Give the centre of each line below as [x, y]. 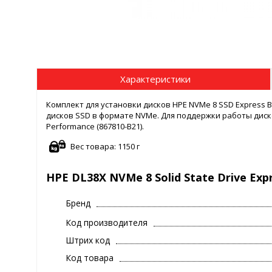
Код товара [90, 258]
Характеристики [155, 79]
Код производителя [107, 223]
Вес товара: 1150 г [105, 147]
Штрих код [88, 240]
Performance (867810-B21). [95, 127]
